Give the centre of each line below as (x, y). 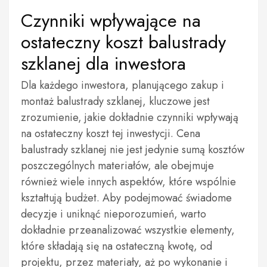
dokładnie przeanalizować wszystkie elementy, (128, 230)
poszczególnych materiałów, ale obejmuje (117, 166)
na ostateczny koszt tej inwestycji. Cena (111, 133)
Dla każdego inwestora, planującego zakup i (122, 85)
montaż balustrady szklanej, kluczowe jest (115, 101)
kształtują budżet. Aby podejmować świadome (126, 198)
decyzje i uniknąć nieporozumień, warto (114, 214)
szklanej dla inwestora (103, 63)
